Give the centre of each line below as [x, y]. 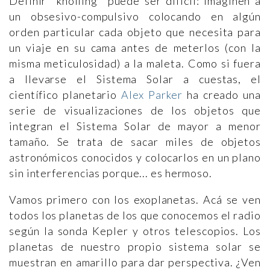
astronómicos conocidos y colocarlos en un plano [135, 157]
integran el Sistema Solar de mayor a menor [135, 126]
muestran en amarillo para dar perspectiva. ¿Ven [135, 262]
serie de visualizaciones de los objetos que [135, 110]
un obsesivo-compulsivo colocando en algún [135, 16]
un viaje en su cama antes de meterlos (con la [135, 48]
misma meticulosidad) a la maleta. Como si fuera [135, 63]
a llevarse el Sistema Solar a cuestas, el [135, 79]
